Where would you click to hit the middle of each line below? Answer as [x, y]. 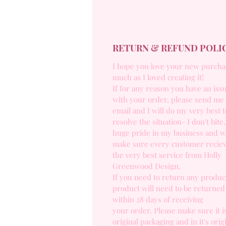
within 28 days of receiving [158, 199]
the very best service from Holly [167, 155]
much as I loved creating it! [158, 77]
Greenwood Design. [148, 166]
